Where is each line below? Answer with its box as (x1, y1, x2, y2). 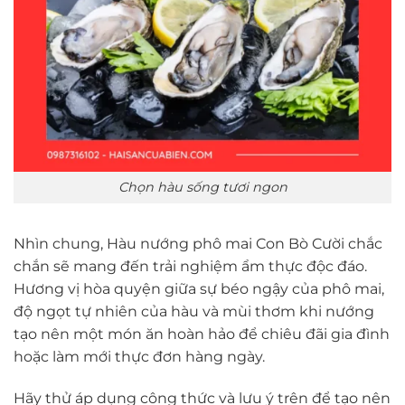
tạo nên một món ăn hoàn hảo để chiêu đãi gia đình (14, 325, 390, 343)
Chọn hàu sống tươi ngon (118, 179, 287, 196)
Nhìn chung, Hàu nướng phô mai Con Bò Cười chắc (14, 234, 382, 252)
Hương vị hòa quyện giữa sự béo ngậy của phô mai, (14, 279, 384, 297)
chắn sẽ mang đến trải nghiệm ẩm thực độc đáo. (14, 257, 367, 275)
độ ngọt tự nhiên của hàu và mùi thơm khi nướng (14, 302, 374, 320)
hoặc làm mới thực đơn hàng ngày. (14, 347, 265, 365)
